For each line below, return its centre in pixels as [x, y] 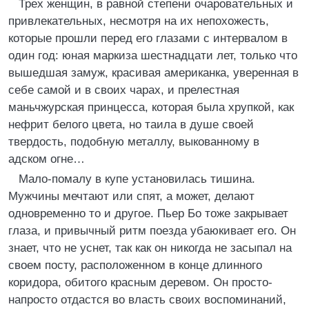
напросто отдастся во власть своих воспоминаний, [147, 300]
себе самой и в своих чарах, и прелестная [124, 90]
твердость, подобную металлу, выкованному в [134, 142]
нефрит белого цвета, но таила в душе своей [131, 124]
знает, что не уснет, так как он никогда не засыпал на [150, 248]
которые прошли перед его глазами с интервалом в [148, 38]
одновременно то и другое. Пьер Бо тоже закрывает [148, 213]
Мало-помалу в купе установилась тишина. [137, 179]
